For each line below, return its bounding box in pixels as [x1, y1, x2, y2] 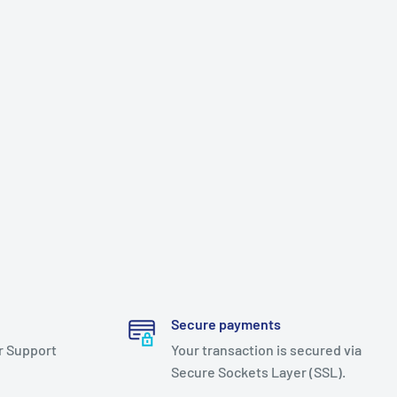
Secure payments [170, 315, 281, 332]
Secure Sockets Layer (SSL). [170, 363, 346, 380]
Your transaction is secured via [170, 341, 362, 358]
